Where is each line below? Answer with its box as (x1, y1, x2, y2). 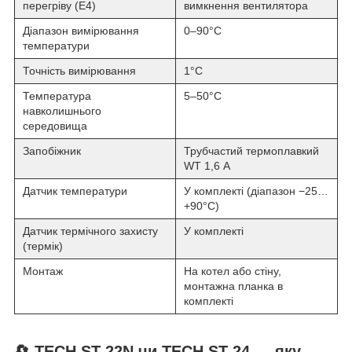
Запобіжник (23, 145, 81, 158)
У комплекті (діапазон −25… (184, 185, 328, 198)
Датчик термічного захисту (23, 225, 158, 238)
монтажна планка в (184, 280, 283, 293)
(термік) (23, 240, 63, 253)
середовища (23, 119, 87, 133)
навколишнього (23, 104, 101, 118)
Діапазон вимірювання (23, 24, 139, 38)
